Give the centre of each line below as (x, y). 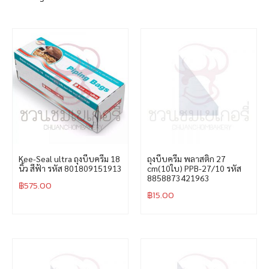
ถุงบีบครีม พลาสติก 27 (186, 158)
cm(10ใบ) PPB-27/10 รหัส (194, 168)
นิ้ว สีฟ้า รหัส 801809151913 (70, 168)
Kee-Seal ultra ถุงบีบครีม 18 (69, 158)
